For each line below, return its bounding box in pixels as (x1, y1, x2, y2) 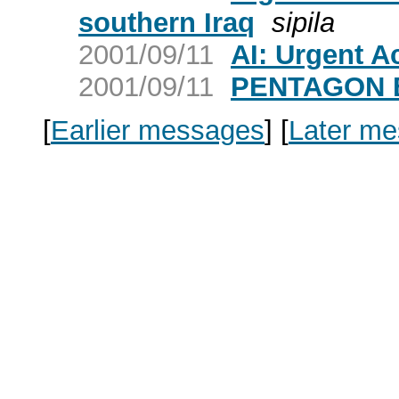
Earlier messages (51, 114, 265, 146)
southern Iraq (78, 6, 255, 38)
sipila (272, 6, 335, 38)
